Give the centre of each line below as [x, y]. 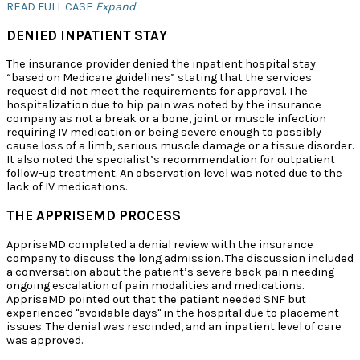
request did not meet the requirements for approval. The [157, 92]
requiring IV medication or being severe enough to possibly [164, 133]
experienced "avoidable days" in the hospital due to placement [173, 313]
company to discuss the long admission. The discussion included [180, 258]
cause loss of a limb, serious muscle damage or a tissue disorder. [180, 146]
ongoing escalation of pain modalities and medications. [155, 285]
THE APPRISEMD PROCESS [94, 216]
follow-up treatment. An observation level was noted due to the [174, 174]
